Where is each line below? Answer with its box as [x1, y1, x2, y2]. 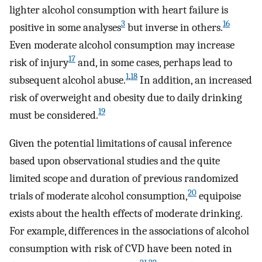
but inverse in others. [125, 20, 223, 34]
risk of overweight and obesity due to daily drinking [9, 91, 242, 104]
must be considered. [9, 108, 98, 122]
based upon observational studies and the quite [9, 154, 220, 168]
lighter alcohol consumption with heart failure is [9, 3, 228, 16]
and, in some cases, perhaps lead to [75, 56, 232, 69]
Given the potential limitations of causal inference [9, 137, 232, 150]
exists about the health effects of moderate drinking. [9, 207, 242, 220]
